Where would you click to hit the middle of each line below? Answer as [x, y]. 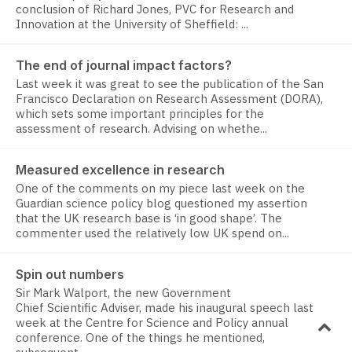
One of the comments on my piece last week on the [160, 189]
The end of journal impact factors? [124, 66]
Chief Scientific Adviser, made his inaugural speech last [165, 308]
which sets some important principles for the [140, 114]
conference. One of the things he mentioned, [140, 338]
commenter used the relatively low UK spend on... [152, 233]
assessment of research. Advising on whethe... [141, 129]
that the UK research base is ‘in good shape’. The [149, 218]
